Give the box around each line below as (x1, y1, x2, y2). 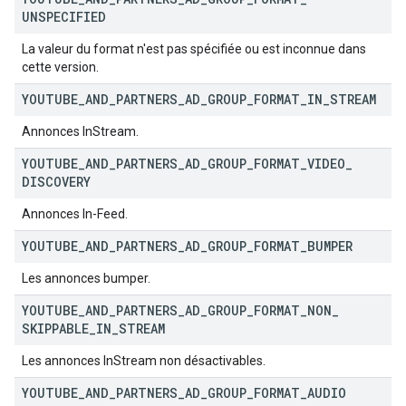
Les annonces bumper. (22, 271, 150, 285)
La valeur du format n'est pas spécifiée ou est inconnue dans (22, 42, 366, 56)
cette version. (22, 60, 99, 74)
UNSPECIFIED (22, 8, 106, 25)
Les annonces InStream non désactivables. (22, 353, 266, 368)
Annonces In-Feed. (22, 207, 128, 221)
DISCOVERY (22, 173, 91, 190)
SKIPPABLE (22, 320, 89, 337)
